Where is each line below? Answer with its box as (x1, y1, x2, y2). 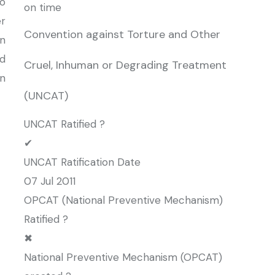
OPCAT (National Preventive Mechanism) (24, 193, 223, 207)
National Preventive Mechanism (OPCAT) (24, 250, 222, 264)
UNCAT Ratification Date (24, 155, 141, 169)
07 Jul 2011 (24, 174, 76, 188)
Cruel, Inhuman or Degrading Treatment (24, 58, 227, 72)
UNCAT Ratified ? (24, 117, 105, 131)
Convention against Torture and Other (24, 27, 220, 42)
